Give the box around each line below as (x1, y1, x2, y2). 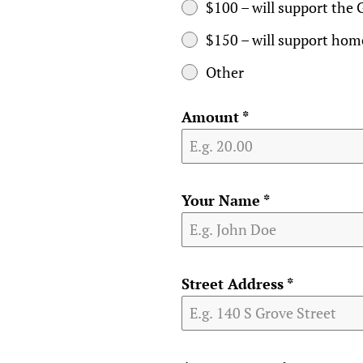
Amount (181, 107, 242, 127)
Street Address (181, 274, 287, 294)
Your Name (181, 190, 263, 211)
